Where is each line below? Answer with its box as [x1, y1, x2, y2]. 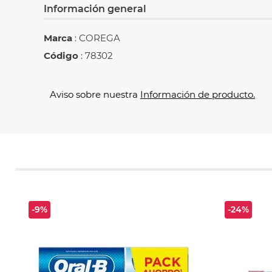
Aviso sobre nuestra [50, 89, 138, 100]
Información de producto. [140, 89, 255, 100]
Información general [44, 3, 146, 15]
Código [44, 50, 78, 61]
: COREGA [72, 32, 120, 44]
